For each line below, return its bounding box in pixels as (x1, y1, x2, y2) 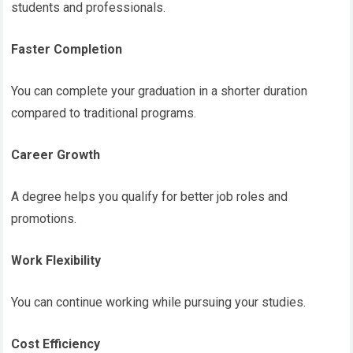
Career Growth (11, 147, 101, 162)
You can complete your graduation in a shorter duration (11, 83, 308, 98)
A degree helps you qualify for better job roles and (11, 188, 288, 204)
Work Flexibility (11, 252, 102, 268)
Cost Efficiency (11, 336, 101, 351)
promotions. (11, 210, 77, 226)
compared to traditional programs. (11, 105, 197, 121)
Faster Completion (11, 41, 123, 57)
